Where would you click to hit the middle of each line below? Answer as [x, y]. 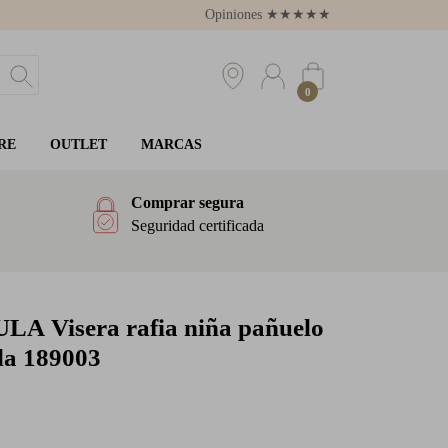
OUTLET [78, 144]
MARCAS [171, 144]
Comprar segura [187, 202]
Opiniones [235, 14]
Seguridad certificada [197, 225]
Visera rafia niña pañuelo [184, 327]
